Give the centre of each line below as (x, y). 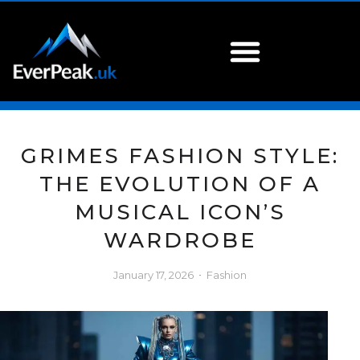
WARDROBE (180, 241)
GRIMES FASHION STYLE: (180, 156)
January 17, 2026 (153, 275)
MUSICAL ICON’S (180, 213)
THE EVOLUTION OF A (180, 184)
